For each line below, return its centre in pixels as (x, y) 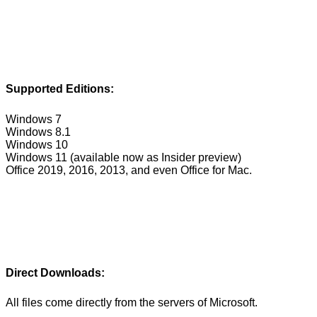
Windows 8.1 (38, 132)
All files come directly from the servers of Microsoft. (132, 303)
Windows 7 (34, 119)
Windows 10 (37, 144)
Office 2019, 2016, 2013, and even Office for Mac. (129, 170)
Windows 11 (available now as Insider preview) (123, 157)
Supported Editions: (60, 89)
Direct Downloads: (55, 272)
